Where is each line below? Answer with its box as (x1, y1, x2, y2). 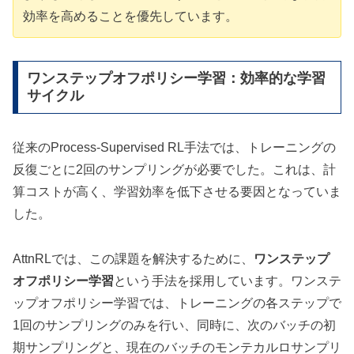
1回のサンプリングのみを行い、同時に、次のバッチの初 (13, 318, 336, 333)
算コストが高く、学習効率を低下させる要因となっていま (13, 185, 341, 199)
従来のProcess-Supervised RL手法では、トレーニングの (13, 141, 336, 155)
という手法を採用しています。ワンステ (114, 274, 341, 288)
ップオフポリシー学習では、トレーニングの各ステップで (13, 296, 341, 311)
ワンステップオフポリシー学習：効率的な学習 (26, 70, 326, 87)
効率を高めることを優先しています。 (23, 9, 238, 23)
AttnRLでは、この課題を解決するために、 (13, 252, 254, 266)
